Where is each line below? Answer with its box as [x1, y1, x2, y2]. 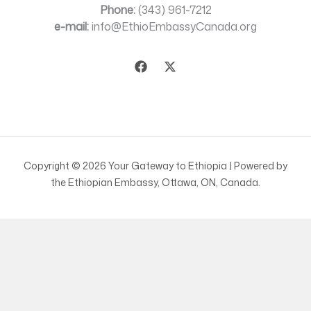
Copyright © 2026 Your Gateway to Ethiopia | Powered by [24, 159, 287, 173]
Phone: [99, 2, 135, 18]
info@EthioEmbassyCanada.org [89, 19, 257, 35]
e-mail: [54, 19, 89, 35]
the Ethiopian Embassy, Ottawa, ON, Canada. [51, 176, 260, 190]
